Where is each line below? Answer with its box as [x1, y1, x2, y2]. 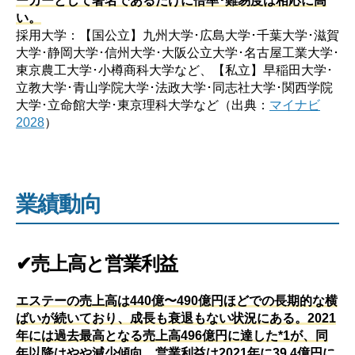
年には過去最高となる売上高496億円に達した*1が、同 [16, 327, 328, 342]
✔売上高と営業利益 [16, 252, 178, 274]
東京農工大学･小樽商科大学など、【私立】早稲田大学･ [16, 62, 333, 77]
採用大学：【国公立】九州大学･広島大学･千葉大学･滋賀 [16, 27, 339, 42]
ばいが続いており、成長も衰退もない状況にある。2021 [16, 310, 336, 325]
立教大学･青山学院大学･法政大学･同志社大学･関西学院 [16, 79, 333, 94]
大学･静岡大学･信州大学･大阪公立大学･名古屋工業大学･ [16, 44, 339, 59]
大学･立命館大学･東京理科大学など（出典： [16, 97, 269, 112]
